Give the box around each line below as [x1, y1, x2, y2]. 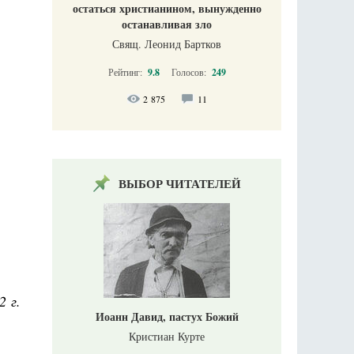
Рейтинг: [107, 66, 145, 78]
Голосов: [171, 66, 209, 78]
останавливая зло [122, 16, 212, 32]
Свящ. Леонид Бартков [112, 36, 221, 51]
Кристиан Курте [129, 329, 205, 344]
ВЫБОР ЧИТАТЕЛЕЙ [118, 175, 241, 192]
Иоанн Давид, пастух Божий [95, 308, 239, 325]
